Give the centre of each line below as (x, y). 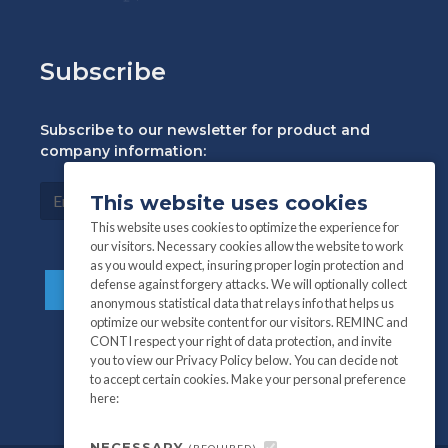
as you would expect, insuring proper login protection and (246, 264)
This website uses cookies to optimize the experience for (244, 226)
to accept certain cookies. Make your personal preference (247, 378)
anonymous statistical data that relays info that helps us (241, 302)
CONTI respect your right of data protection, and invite (240, 340)
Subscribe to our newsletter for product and (205, 130)
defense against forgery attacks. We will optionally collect (248, 283)
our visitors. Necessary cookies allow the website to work (246, 245)
